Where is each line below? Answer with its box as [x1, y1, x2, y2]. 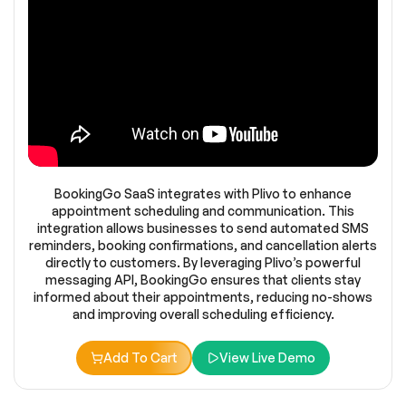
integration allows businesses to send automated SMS [37, 220, 369, 237]
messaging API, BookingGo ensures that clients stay [45, 272, 361, 288]
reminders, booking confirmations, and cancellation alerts [29, 237, 377, 254]
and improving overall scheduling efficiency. [72, 306, 334, 323]
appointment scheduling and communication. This [52, 203, 354, 219]
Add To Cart [103, 350, 178, 366]
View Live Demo [219, 350, 315, 366]
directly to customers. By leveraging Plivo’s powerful [45, 255, 361, 271]
